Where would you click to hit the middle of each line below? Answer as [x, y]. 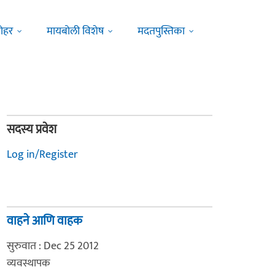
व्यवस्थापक [29, 263]
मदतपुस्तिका [161, 31]
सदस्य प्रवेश [32, 130]
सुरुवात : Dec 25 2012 [53, 246]
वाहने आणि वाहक [45, 221]
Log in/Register [42, 155]
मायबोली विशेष [75, 31]
